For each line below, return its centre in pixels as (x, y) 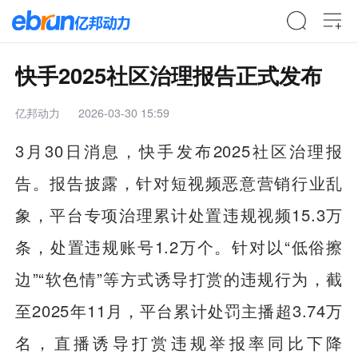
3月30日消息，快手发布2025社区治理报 (179, 151)
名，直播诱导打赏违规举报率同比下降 (179, 343)
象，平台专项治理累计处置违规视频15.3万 (179, 215)
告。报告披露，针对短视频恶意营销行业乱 (179, 183)
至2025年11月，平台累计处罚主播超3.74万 (179, 311)
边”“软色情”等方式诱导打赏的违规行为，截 (179, 279)
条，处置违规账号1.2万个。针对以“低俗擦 (179, 247)
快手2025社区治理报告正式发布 (169, 74)
